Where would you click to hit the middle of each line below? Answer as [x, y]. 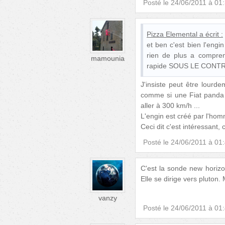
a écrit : [211, 34]
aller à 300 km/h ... [170, 106]
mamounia [107, 59]
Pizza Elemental [172, 34]
